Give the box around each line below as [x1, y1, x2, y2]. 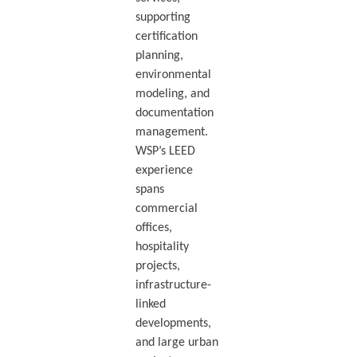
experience [135, 163, 193, 177]
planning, [135, 49, 183, 62]
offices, [135, 221, 172, 234]
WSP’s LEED [135, 144, 195, 158]
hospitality [135, 240, 189, 253]
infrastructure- [135, 278, 211, 292]
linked [135, 297, 166, 311]
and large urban [135, 335, 218, 349]
